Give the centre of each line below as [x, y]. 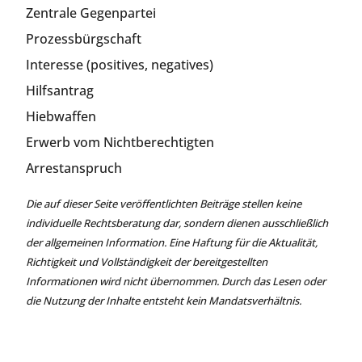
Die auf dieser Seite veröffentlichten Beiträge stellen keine [164, 203]
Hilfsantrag [60, 90]
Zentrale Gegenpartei [91, 13]
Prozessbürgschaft [84, 38]
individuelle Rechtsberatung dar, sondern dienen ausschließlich [177, 223]
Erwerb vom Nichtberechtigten [120, 142]
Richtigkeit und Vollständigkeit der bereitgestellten [147, 261]
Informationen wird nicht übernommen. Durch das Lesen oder [176, 281]
